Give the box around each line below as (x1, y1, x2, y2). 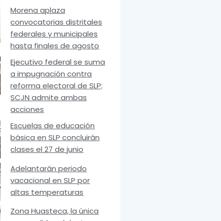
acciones (10, 104, 44, 115)
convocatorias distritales (10, 17, 103, 28)
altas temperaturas (10, 186, 84, 197)
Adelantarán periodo (10, 163, 87, 174)
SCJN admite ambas (10, 92, 87, 103)
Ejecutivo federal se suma (10, 57, 106, 68)
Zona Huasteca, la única (10, 206, 99, 217)
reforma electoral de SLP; (10, 80, 103, 91)
